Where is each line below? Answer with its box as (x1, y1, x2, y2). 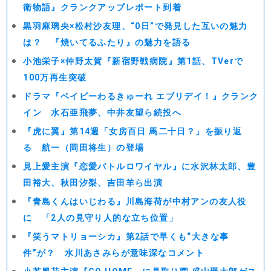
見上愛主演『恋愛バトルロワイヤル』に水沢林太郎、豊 (23, 162, 256, 171)
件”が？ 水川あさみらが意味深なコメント (23, 248, 205, 258)
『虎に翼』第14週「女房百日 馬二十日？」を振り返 (23, 126, 243, 136)
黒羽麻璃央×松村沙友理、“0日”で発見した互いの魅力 (23, 21, 248, 31)
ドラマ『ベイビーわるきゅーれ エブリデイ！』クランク (23, 91, 259, 101)
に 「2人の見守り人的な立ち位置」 (23, 213, 178, 223)
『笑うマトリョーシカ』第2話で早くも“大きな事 (23, 232, 229, 241)
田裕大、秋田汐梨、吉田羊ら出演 (23, 178, 163, 188)
